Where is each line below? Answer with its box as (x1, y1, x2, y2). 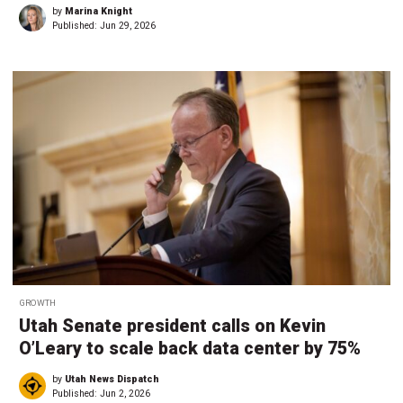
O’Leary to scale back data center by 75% (19, 338, 361, 360)
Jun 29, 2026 (100, 20, 156, 32)
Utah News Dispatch (65, 373, 159, 386)
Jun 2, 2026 (100, 388, 150, 400)
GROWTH (19, 298, 56, 309)
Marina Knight (65, 5, 132, 18)
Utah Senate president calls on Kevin (19, 316, 326, 337)
